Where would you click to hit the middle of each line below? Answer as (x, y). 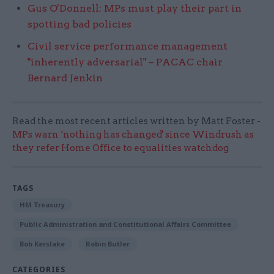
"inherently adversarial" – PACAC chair (125, 62)
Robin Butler (108, 243)
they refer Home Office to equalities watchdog (120, 148)
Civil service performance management (128, 46)
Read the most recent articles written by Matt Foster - (136, 121)
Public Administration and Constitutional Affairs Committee (125, 224)
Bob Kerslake (42, 243)
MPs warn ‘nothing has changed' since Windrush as (133, 134)
